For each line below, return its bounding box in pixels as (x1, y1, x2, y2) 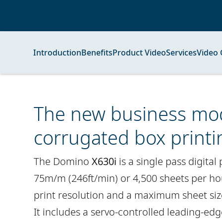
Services (166, 47, 197, 58)
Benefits (81, 47, 112, 58)
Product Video (112, 47, 166, 58)
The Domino (34, 155, 92, 168)
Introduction (33, 47, 81, 58)
